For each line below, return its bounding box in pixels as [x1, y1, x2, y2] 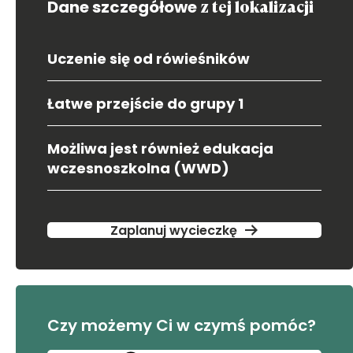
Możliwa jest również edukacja [47, 139, 273, 158]
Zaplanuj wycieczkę [110, 221, 237, 240]
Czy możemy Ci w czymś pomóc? [47, 314, 316, 336]
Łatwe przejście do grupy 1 [47, 94, 243, 113]
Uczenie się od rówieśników [47, 49, 250, 69]
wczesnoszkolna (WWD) [47, 158, 229, 178]
